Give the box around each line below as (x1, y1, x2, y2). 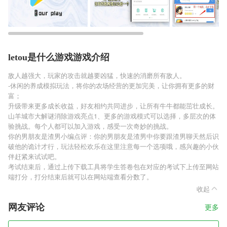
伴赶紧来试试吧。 (8, 152, 61, 161)
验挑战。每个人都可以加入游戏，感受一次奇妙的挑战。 (8, 121, 173, 131)
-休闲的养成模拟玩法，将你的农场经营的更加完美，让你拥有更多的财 (8, 81, 214, 90)
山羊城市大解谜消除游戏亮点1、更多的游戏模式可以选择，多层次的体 (8, 111, 216, 121)
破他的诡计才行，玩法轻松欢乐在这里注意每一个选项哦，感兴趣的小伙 (8, 141, 219, 151)
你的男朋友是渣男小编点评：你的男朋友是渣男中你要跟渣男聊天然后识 (8, 131, 219, 141)
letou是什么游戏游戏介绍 (8, 52, 109, 62)
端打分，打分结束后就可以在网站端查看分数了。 (8, 172, 153, 181)
